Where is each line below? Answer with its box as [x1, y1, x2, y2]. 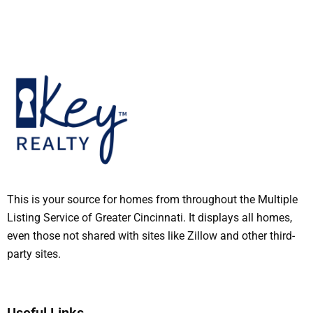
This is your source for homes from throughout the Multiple [7, 193, 298, 207]
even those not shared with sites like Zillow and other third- [7, 229, 295, 243]
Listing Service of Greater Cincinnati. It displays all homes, [7, 211, 292, 225]
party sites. [7, 247, 61, 261]
